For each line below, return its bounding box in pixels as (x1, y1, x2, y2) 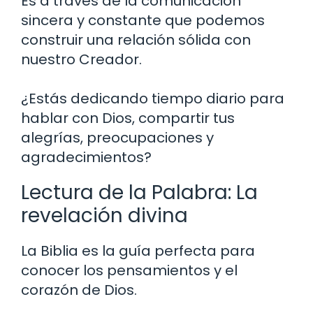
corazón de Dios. (21, 280, 137, 300)
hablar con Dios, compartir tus (21, 108, 235, 129)
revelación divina (21, 202, 188, 230)
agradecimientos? (21, 147, 152, 168)
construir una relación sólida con (21, 30, 251, 50)
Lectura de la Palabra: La (21, 179, 258, 207)
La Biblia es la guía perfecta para (21, 241, 255, 261)
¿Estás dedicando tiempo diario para (21, 89, 284, 109)
